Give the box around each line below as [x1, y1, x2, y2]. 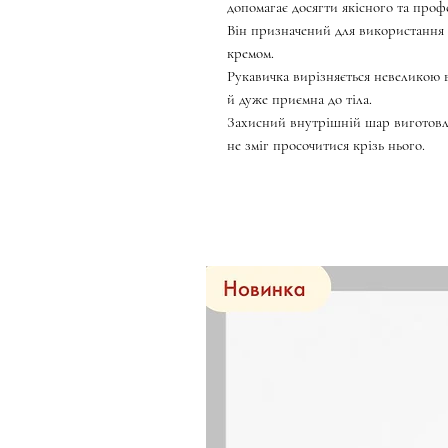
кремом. [227, 44, 274, 62]
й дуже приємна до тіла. [227, 90, 372, 108]
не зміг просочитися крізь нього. [227, 136, 425, 154]
